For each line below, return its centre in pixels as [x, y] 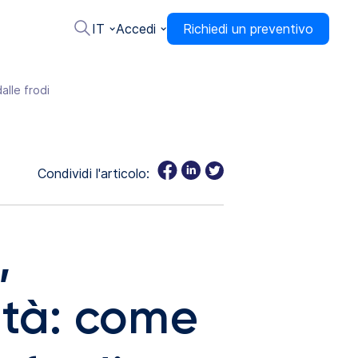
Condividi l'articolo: [93, 173]
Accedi [135, 29]
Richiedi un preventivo [248, 29]
